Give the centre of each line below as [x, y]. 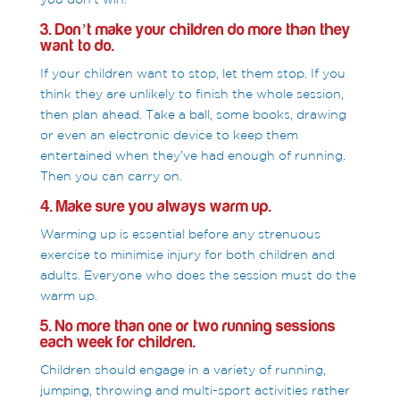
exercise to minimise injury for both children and [187, 255]
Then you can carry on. [111, 176]
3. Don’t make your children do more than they [195, 30]
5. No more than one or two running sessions [187, 327]
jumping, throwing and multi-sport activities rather [195, 391]
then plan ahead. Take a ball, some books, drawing [193, 115]
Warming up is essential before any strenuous [180, 234]
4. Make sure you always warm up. [155, 207]
